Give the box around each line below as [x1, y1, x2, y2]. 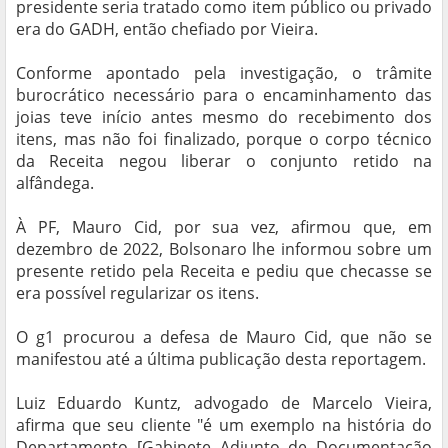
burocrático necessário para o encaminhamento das [16, 84, 432, 107]
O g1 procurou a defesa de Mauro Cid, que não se [16, 326, 432, 349]
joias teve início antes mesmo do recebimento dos [16, 106, 432, 129]
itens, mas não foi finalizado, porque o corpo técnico [16, 128, 432, 151]
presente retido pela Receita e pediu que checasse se [16, 260, 432, 283]
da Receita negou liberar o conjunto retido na [16, 150, 432, 173]
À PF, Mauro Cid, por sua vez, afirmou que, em [16, 216, 432, 239]
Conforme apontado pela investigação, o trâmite [16, 62, 432, 85]
